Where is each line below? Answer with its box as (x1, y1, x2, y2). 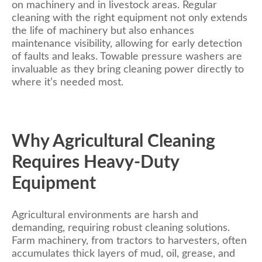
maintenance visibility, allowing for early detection (12, 39, 242, 49)
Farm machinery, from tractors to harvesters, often (12, 235, 247, 246)
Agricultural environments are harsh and (12, 209, 198, 220)
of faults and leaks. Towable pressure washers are (12, 51, 242, 62)
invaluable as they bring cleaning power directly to (12, 64, 244, 75)
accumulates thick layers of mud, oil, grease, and (12, 248, 235, 259)
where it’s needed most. (12, 77, 123, 88)
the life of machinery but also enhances (12, 26, 194, 36)
